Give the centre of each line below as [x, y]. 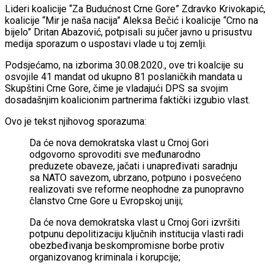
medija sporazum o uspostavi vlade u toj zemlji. [106, 44]
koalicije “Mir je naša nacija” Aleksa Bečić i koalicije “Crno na [131, 21]
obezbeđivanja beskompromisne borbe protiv [127, 246]
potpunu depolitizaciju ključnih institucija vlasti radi [136, 234]
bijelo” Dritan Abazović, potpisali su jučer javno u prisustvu [128, 32]
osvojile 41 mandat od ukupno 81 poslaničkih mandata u [124, 77]
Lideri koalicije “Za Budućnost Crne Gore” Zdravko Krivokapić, [135, 9]
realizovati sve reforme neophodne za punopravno [137, 190]
